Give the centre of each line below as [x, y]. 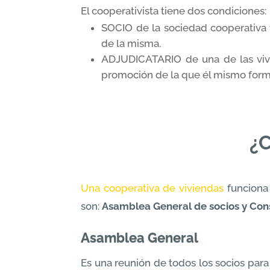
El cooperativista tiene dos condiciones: [174, 11]
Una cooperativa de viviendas [152, 188]
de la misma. [131, 43]
